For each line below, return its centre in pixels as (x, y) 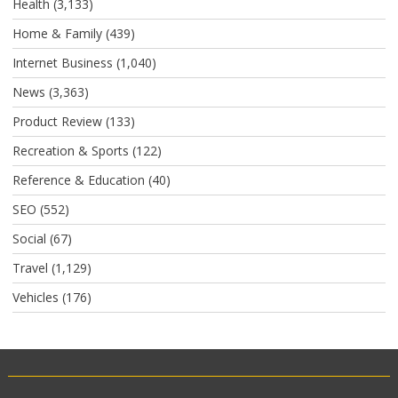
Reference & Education (78, 180)
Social (29, 239)
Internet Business (62, 63)
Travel (30, 268)
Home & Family (57, 33)
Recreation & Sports (70, 151)
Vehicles (35, 297)
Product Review (57, 121)
